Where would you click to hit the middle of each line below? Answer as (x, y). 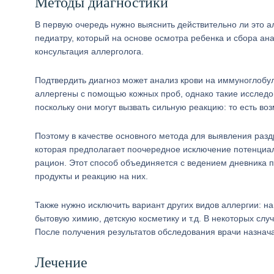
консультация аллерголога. (89, 51)
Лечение (61, 262)
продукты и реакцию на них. (91, 176)
